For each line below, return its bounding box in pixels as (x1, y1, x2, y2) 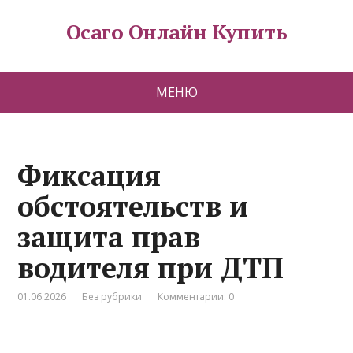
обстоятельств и (17, 188, 249, 225)
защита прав (17, 218, 201, 255)
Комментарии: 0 (158, 290, 235, 303)
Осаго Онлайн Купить (65, 18, 288, 45)
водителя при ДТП (17, 249, 284, 286)
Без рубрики (82, 290, 143, 303)
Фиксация (17, 157, 162, 194)
